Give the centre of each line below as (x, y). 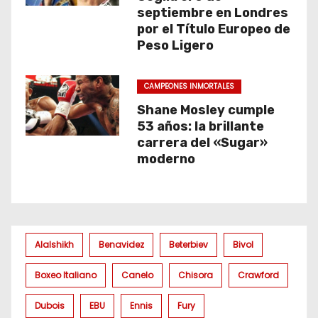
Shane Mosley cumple (205, 110)
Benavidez (121, 245)
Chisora (196, 275)
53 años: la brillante (200, 126)
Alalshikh (54, 245)
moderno (166, 159)
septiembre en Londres (212, 13)
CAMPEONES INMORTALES (189, 86)
